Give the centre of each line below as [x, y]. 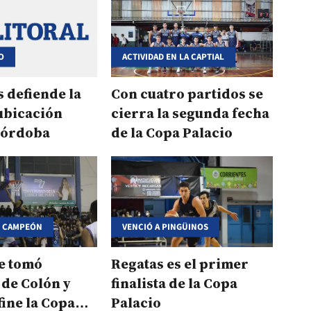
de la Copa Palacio [172, 133]
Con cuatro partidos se [187, 94]
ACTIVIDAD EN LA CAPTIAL [174, 57]
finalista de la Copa [175, 284]
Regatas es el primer [180, 264]
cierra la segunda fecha [191, 114]
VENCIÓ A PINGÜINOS [166, 227]
